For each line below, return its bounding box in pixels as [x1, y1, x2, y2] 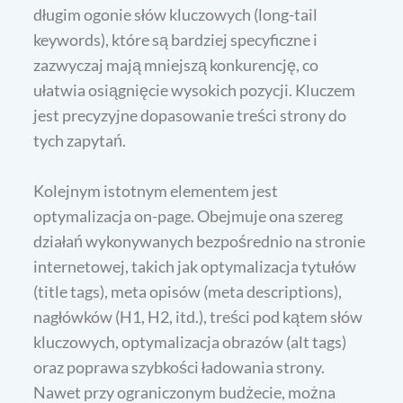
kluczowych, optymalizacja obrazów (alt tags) [33, 331, 347, 352]
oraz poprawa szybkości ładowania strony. [33, 356, 326, 377]
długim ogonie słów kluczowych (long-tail [33, 4, 318, 24]
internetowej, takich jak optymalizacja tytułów [33, 255, 357, 276]
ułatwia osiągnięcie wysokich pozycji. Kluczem [33, 79, 356, 100]
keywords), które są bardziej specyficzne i [33, 29, 318, 49]
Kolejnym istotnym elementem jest [33, 180, 279, 201]
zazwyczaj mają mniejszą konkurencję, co [33, 54, 319, 75]
